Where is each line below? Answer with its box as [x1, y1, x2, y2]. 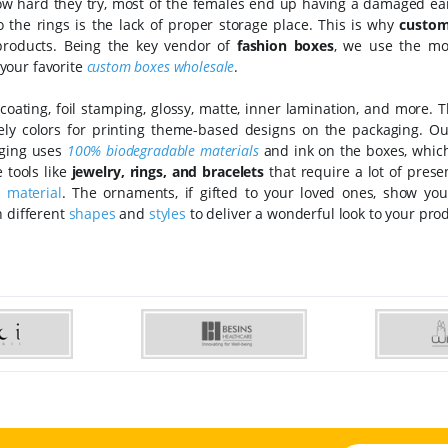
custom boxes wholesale [86, 57, 235, 77]
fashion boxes [236, 36, 334, 56]
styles [148, 204, 190, 224]
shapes [68, 204, 116, 224]
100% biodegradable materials [66, 141, 259, 161]
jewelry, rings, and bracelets [71, 162, 265, 182]
